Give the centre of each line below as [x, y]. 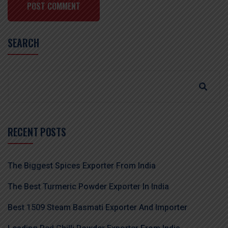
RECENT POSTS [37, 132]
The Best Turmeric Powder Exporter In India [88, 187]
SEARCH [23, 43]
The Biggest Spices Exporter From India [82, 166]
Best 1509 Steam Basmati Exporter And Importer [97, 208]
